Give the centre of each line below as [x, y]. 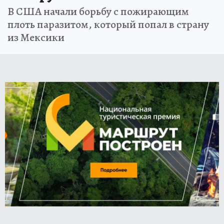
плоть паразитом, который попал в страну [108, 24]
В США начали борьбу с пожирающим [98, 11]
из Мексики [36, 37]
